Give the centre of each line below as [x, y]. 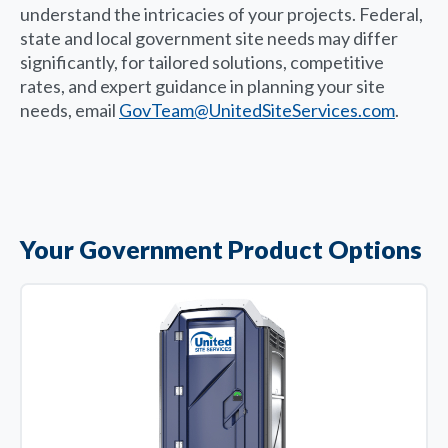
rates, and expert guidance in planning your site [202, 85]
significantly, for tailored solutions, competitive [202, 61]
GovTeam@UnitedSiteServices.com [257, 109]
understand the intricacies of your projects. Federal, [221, 13]
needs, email [69, 109]
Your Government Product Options [221, 248]
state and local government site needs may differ [209, 37]
